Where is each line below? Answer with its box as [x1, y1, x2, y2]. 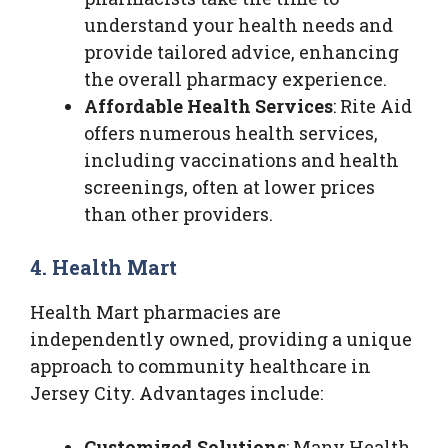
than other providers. [84, 201, 273, 226]
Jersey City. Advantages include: [30, 380, 323, 405]
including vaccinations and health [84, 147, 399, 172]
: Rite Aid [333, 93, 412, 118]
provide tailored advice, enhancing [84, 39, 399, 64]
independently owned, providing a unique [30, 326, 412, 351]
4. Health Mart [30, 253, 178, 280]
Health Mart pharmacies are [30, 299, 281, 324]
